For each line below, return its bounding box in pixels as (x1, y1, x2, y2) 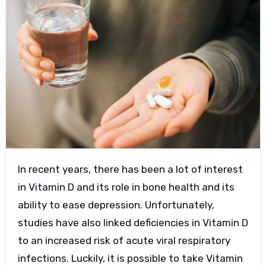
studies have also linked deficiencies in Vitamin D (17, 216, 248, 229)
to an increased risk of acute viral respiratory (17, 234, 230, 246)
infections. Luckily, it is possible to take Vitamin (17, 252, 243, 264)
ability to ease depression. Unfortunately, (17, 198, 214, 211)
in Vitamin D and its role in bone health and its (17, 180, 235, 193)
